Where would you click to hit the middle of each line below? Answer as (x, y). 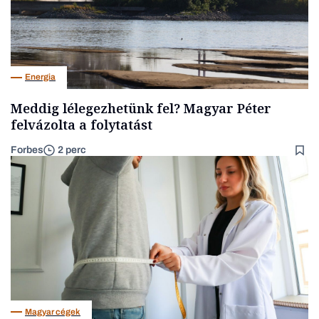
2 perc (72, 150)
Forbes (27, 150)
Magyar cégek (53, 312)
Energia (40, 77)
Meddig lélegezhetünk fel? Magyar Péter (141, 108)
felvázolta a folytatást (82, 124)
